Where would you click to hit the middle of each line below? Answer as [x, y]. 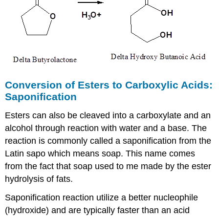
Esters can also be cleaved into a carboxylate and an [108, 115]
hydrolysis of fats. [39, 179]
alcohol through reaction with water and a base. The [106, 128]
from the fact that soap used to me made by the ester [108, 166]
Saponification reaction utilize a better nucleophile [102, 198]
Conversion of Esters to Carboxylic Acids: [109, 85]
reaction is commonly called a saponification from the [108, 141]
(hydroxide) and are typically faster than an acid [98, 210]
